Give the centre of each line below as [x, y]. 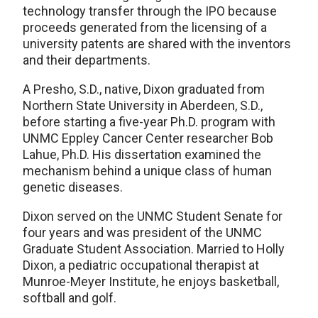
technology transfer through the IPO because [150, 11]
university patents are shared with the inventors [157, 44]
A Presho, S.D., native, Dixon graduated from [144, 89]
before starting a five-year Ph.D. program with [149, 122]
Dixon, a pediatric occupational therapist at [141, 265]
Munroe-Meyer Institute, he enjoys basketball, [151, 281]
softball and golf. [70, 298]
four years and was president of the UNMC [142, 232]
